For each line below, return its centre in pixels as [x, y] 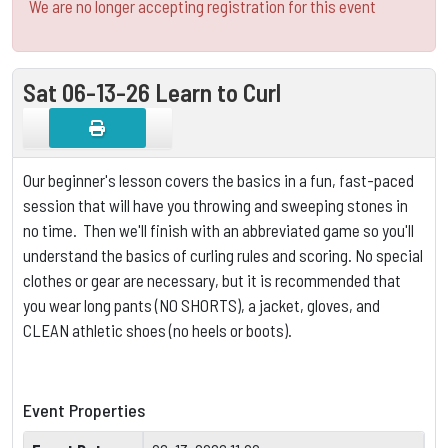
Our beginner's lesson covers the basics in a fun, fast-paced [218, 180]
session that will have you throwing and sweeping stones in [215, 205]
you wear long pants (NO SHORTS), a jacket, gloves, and [201, 305]
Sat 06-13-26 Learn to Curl [152, 92]
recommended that [338, 280]
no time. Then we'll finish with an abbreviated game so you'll [218, 230]
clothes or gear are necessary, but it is [149, 280]
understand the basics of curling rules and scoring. [187, 255]
